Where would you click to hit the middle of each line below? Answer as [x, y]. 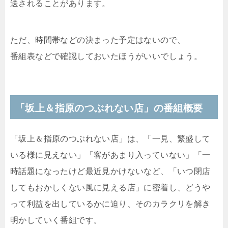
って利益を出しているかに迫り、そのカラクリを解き [110, 204]
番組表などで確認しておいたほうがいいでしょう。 [106, 56]
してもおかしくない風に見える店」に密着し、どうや [110, 187]
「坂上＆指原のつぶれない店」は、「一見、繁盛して [110, 138]
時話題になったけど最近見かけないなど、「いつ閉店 [110, 171]
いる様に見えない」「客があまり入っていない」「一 [110, 155]
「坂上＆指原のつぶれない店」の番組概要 [109, 108]
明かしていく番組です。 [56, 220]
